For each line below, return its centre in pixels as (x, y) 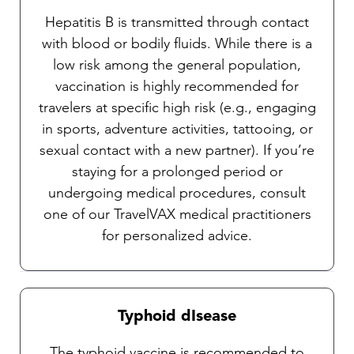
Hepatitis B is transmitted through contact (177, 23)
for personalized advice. (177, 236)
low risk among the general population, (177, 65)
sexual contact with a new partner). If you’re (177, 151)
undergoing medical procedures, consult (177, 193)
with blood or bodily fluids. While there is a (177, 44)
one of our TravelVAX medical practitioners (177, 215)
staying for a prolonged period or (177, 172)
